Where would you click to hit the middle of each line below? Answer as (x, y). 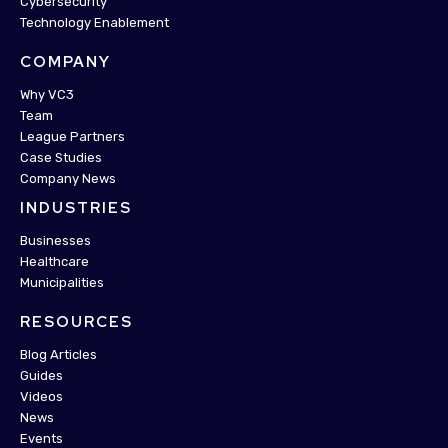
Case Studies (61, 158)
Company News (68, 179)
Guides (41, 376)
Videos (41, 397)
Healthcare (54, 262)
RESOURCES (76, 322)
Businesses (55, 241)
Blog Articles (58, 355)
